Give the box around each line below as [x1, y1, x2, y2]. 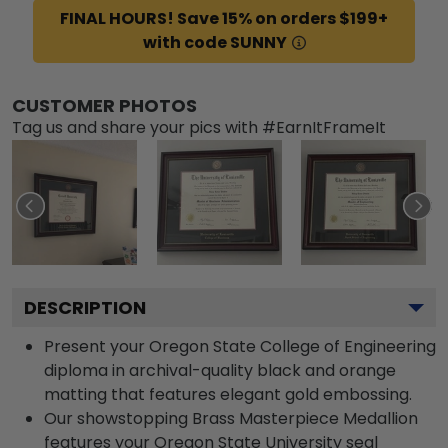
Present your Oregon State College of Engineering [44, 334, 436, 358]
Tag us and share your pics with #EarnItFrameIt [12, 115, 386, 139]
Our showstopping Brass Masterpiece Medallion [44, 406, 418, 430]
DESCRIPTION [24, 294, 146, 320]
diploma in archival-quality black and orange [44, 358, 396, 382]
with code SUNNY [142, 30, 287, 54]
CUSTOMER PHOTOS [12, 92, 197, 118]
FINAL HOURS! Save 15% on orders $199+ [60, 6, 388, 30]
